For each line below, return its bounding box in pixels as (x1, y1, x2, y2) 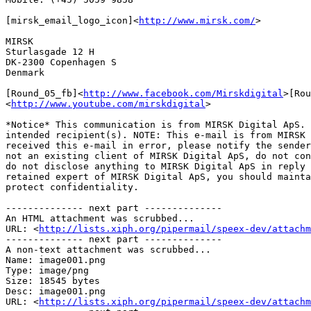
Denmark (6, 67, 44, 78)
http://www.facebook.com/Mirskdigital (83, 88, 283, 99)
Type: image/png (6, 265, 89, 276)
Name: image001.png (6, 255, 106, 266)
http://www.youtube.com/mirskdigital (11, 99, 205, 110)
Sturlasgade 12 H (6, 47, 94, 58)
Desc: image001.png (6, 286, 106, 297)
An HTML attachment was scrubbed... (6, 213, 194, 224)
